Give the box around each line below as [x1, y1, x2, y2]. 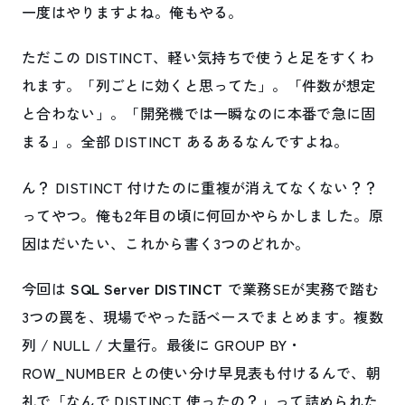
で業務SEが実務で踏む [223, 277, 380, 299]
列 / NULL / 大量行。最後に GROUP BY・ [22, 333, 302, 355]
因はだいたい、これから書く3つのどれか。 [22, 231, 310, 254]
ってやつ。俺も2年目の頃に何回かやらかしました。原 [22, 203, 384, 226]
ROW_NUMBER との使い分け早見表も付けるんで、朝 [22, 361, 381, 383]
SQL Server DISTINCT [71, 277, 223, 299]
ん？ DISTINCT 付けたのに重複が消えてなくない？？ [22, 175, 379, 198]
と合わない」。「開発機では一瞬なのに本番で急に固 [22, 102, 376, 125]
